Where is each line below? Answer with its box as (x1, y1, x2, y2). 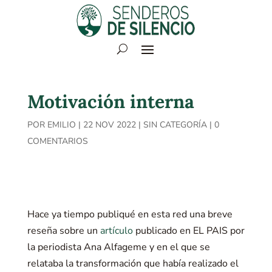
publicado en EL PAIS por (132, 224, 245, 237)
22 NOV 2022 (83, 119, 136, 131)
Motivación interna (27, 90, 194, 113)
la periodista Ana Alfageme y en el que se (27, 240, 210, 254)
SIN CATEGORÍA (143, 119, 207, 131)
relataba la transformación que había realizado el (27, 257, 239, 270)
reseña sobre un (27, 224, 100, 237)
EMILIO (47, 119, 76, 131)
